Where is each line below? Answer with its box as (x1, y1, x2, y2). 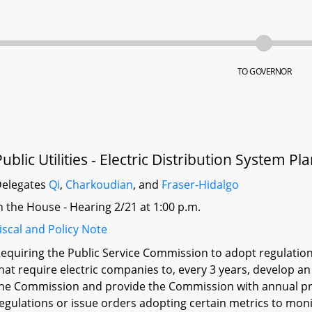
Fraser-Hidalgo (162, 177, 240, 192)
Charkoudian (65, 177, 134, 192)
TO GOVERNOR (237, 65, 292, 77)
